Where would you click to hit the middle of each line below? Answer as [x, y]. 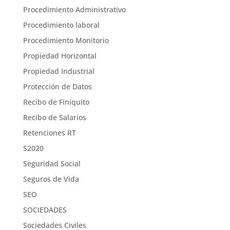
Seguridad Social [52, 164]
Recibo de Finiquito [56, 102]
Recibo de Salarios [54, 117]
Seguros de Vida [51, 179]
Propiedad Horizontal [60, 56]
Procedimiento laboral [61, 25]
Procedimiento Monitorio [66, 40]
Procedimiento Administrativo [74, 9]
